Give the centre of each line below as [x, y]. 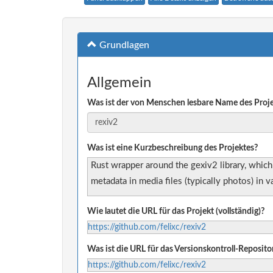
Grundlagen [123, 45]
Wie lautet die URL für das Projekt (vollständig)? [176, 211]
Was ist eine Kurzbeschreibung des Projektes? [172, 148]
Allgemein [119, 83]
